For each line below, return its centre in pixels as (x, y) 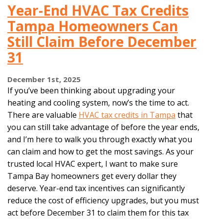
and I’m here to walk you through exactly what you (100, 139)
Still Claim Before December (102, 42)
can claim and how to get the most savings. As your (100, 151)
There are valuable (43, 115)
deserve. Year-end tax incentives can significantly (96, 188)
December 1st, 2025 (44, 79)
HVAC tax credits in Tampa (127, 115)
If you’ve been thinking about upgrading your (91, 90)
